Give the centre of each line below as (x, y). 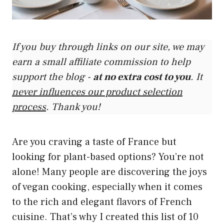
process (29, 107)
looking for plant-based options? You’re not (108, 157)
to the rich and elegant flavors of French (102, 202)
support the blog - (52, 77)
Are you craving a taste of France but (94, 142)
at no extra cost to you (142, 77)
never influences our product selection (97, 92)
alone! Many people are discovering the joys (109, 172)
